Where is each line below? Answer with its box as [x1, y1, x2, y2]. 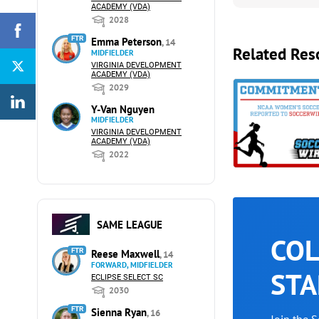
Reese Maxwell [91, 247, 159, 261]
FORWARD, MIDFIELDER [91, 260, 173, 270]
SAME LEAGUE [96, 217, 162, 231]
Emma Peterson [91, 35, 162, 48]
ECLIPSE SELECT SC [91, 273, 163, 282]
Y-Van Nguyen [91, 103, 155, 116]
